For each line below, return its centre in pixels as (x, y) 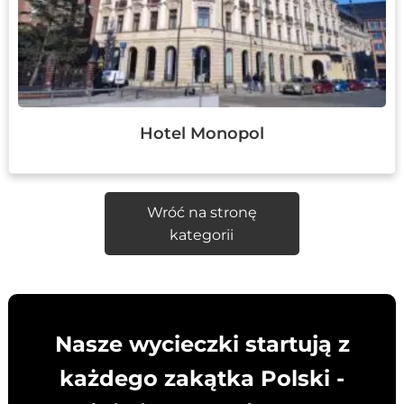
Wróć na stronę (202, 212)
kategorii (202, 234)
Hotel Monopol (202, 133)
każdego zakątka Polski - (202, 378)
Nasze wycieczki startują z (202, 344)
